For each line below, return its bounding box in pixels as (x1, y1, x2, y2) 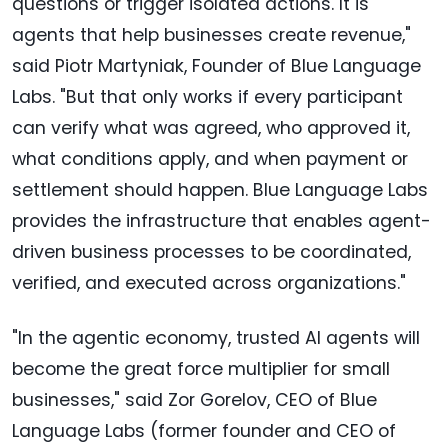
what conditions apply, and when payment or (12, 147, 408, 172)
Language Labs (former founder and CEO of (12, 419, 396, 444)
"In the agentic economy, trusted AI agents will (12, 326, 420, 351)
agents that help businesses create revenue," (12, 23, 411, 48)
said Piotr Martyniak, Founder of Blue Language (12, 54, 421, 79)
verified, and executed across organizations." (12, 271, 406, 296)
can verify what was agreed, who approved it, (12, 116, 410, 141)
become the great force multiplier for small (12, 357, 390, 382)
